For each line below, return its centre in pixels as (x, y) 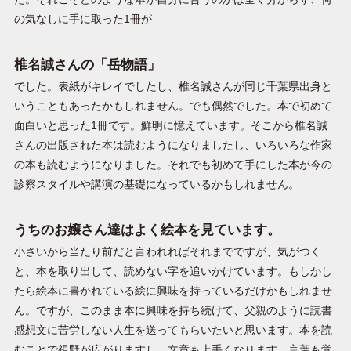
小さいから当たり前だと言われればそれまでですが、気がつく (167, 251)
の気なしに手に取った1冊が (83, 19)
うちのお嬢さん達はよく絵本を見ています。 (147, 230)
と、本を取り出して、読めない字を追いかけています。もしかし (173, 271)
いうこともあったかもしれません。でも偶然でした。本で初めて (173, 106)
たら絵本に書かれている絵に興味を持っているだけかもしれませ (173, 291)
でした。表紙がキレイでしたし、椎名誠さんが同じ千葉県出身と (173, 86)
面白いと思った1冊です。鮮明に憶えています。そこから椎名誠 (170, 125)
